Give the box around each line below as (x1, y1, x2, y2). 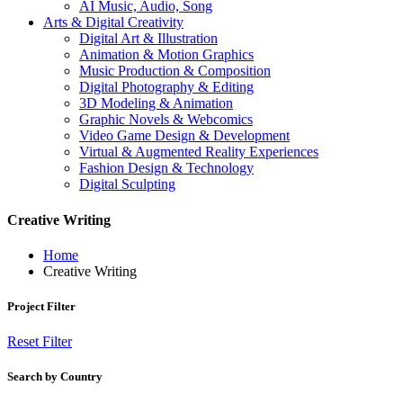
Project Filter (7, 300, 76, 314)
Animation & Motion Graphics (79, 47, 254, 63)
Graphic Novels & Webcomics (79, 112, 253, 128)
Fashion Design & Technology (79, 160, 254, 176)
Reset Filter (7, 334, 72, 350)
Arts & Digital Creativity (43, 14, 184, 31)
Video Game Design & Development (79, 128, 290, 144)
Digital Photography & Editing (79, 79, 254, 95)
